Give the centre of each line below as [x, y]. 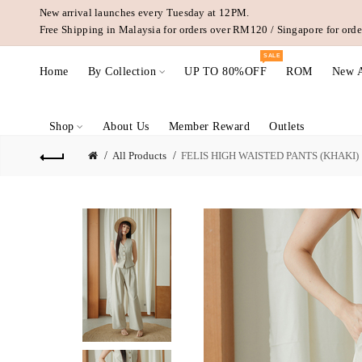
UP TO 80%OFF [226, 72]
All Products [139, 156]
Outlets [287, 126]
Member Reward [209, 126]
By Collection [122, 72]
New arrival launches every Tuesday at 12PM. [144, 13]
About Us [126, 126]
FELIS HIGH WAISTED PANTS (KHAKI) [269, 156]
